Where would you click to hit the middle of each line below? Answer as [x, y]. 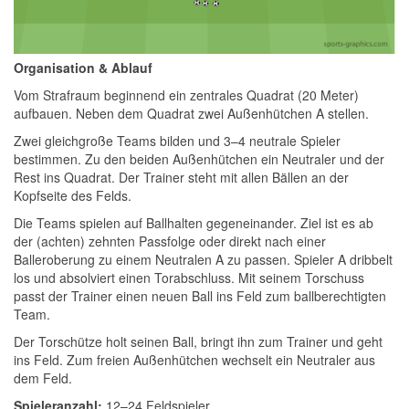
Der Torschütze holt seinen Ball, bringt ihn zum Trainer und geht [198, 341]
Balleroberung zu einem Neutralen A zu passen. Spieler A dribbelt [203, 259]
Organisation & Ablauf [83, 68]
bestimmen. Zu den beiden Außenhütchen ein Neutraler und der [199, 159]
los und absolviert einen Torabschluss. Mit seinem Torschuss [189, 278]
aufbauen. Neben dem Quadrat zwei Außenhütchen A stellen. [191, 113]
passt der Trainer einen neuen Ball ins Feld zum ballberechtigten [200, 296]
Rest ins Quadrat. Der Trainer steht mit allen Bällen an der [181, 177]
